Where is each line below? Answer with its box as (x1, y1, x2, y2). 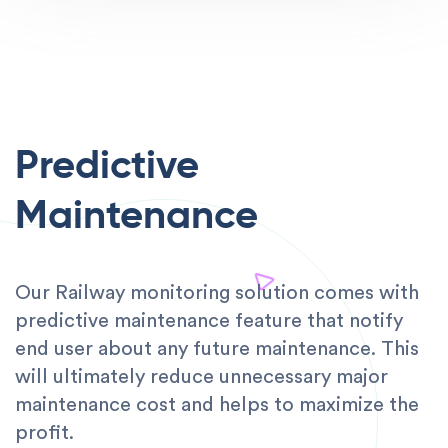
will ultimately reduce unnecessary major (15, 366, 388, 387)
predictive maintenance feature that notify (15, 310, 403, 331)
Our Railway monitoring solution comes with (15, 282, 419, 303)
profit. (15, 422, 74, 443)
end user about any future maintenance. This (15, 338, 419, 359)
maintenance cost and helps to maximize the (15, 394, 419, 415)
